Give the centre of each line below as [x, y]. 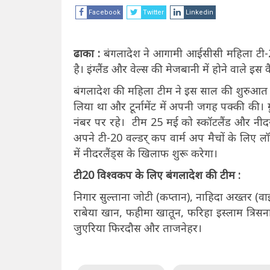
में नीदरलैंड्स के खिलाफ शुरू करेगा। [147, 153]
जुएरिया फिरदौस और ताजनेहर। [139, 228]
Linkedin [199, 13]
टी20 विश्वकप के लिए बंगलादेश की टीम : [157, 175]
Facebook [105, 13]
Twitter [153, 13]
